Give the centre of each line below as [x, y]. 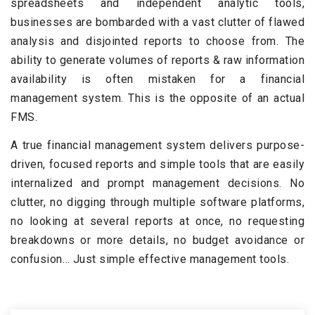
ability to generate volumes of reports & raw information [157, 60]
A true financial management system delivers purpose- [157, 145]
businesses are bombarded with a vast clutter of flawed [157, 22]
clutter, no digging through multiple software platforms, [157, 202]
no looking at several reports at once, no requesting [157, 221]
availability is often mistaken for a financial [157, 79]
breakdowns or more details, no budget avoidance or [157, 240]
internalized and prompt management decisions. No [157, 183]
